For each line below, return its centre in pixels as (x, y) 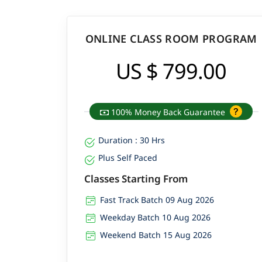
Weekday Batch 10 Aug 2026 (155, 218)
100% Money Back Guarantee (168, 112)
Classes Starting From (136, 179)
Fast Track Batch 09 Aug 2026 (157, 200)
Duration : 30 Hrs (131, 140)
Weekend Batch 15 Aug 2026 (156, 235)
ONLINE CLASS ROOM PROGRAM (171, 39)
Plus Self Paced (127, 158)
